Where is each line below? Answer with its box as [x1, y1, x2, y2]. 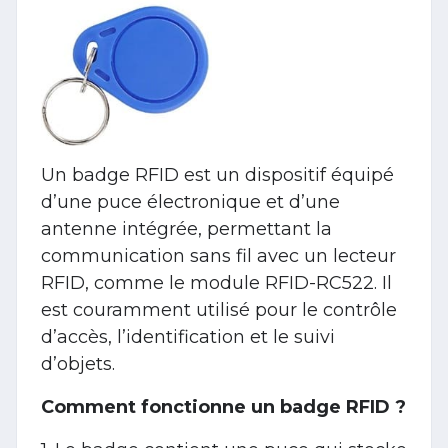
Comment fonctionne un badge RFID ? [41, 395, 406, 418]
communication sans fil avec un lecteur [41, 244, 396, 267]
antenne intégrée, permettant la [41, 217, 332, 240]
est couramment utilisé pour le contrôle [41, 298, 397, 321]
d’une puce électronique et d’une [41, 190, 340, 213]
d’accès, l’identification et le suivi [41, 325, 335, 348]
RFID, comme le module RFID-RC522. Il [41, 271, 392, 294]
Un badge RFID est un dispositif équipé [41, 163, 394, 186]
